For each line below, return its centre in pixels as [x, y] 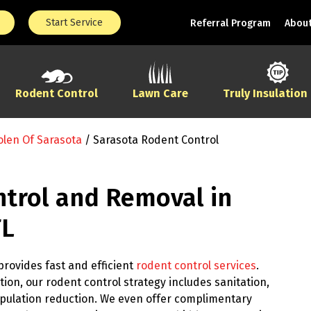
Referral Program [230, 23]
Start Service [75, 23]
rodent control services [196, 266]
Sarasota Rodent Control [156, 140]
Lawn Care [160, 93]
